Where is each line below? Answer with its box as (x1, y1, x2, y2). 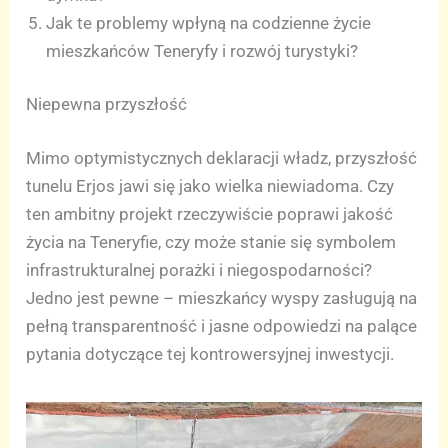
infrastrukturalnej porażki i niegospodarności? (26, 259, 373, 280)
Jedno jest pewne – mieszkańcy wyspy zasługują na (26, 287, 418, 308)
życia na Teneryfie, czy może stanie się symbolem (26, 231, 397, 252)
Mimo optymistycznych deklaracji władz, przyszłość (26, 147, 418, 168)
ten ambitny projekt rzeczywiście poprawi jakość (26, 203, 394, 224)
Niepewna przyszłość (26, 94, 188, 115)
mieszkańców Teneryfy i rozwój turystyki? (46, 40, 359, 61)
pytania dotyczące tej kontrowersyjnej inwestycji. (26, 343, 395, 364)
